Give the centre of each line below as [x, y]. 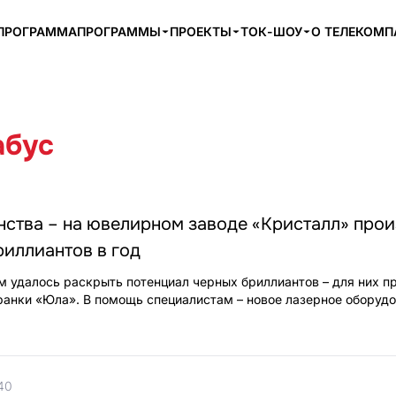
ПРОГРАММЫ [119, 31]
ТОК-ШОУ [271, 31]
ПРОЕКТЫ [201, 31]
